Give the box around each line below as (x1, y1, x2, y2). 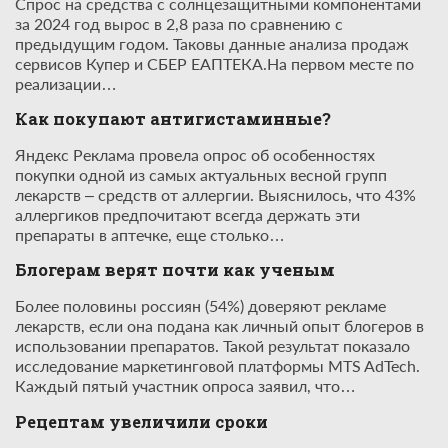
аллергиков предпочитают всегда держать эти (15, 204, 360, 224)
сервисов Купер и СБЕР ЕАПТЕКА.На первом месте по (15, 53, 414, 73)
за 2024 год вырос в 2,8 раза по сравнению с (15, 13, 343, 33)
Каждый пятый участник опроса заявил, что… (15, 376, 356, 396)
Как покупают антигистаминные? (15, 108, 331, 130)
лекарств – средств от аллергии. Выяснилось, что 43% (15, 184, 416, 204)
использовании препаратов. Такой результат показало (15, 336, 410, 356)
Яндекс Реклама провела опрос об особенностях (15, 144, 375, 164)
